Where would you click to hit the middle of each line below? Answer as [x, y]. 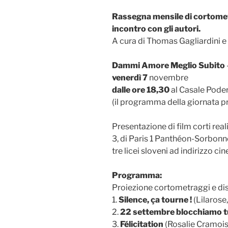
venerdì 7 [130, 77]
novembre [168, 77]
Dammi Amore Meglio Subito [168, 65]
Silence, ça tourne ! [155, 199]
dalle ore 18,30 [141, 90]
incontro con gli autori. [156, 28]
